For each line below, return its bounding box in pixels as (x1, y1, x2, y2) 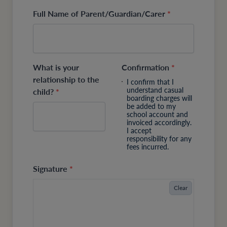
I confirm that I (127, 77, 174, 87)
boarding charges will (127, 93, 193, 103)
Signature (33, 163, 69, 175)
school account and (127, 109, 188, 120)
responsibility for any (127, 133, 192, 144)
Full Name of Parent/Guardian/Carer (33, 8, 167, 20)
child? (33, 86, 56, 98)
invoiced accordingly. (127, 117, 192, 128)
